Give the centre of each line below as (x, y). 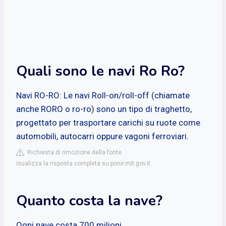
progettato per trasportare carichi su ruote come (108, 122)
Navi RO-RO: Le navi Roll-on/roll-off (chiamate (103, 95)
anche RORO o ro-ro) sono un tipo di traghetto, (104, 109)
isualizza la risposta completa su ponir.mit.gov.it (83, 163)
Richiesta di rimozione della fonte (73, 152)
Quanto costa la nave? (89, 201)
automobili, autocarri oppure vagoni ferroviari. (102, 136)
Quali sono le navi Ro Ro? (100, 71)
